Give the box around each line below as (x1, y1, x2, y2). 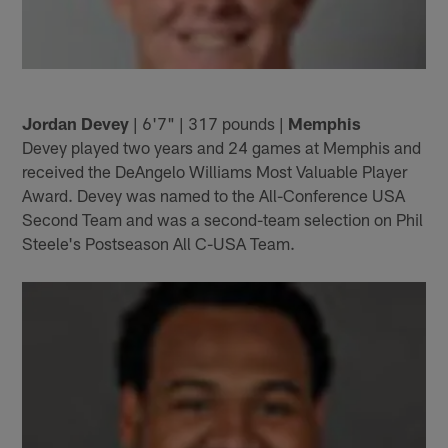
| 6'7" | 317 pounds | (129, 113, 289, 134)
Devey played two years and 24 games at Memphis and (22, 137, 422, 158)
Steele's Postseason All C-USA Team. (22, 233, 296, 254)
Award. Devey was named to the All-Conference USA (22, 185, 406, 206)
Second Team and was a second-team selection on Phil (22, 209, 424, 230)
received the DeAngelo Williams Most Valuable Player (22, 161, 408, 182)
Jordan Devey (22, 113, 130, 134)
